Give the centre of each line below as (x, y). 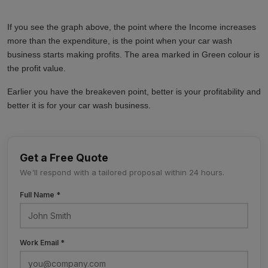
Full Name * (40, 195)
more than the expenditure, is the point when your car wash (120, 41)
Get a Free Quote (64, 158)
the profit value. (36, 68)
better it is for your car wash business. (79, 106)
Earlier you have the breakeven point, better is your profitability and (134, 92)
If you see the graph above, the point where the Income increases (132, 27)
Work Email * (42, 243)
